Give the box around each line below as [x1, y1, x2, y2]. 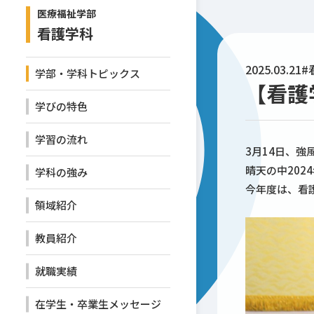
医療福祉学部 [37, 6, 97, 21]
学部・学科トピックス [35, 66, 141, 81]
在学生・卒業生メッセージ [35, 296, 162, 312]
